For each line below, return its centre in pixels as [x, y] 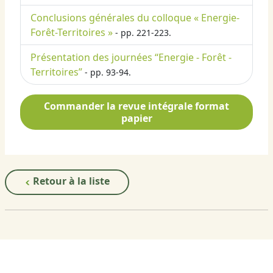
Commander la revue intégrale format [136, 106]
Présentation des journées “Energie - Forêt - [131, 58]
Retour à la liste [70, 181]
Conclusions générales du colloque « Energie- [135, 18]
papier [136, 119]
